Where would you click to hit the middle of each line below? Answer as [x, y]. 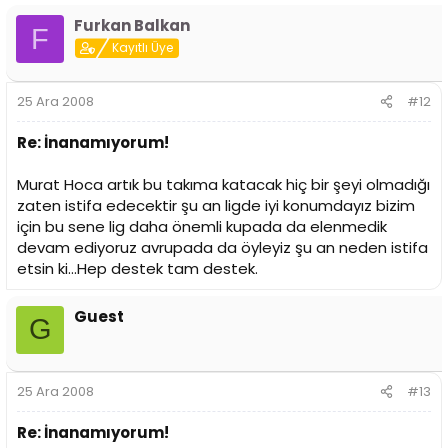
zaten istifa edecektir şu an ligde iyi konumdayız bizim [216, 205]
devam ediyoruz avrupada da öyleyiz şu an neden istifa [222, 247]
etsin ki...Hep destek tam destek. [137, 268]
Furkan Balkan [132, 26]
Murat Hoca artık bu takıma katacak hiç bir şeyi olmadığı [223, 184]
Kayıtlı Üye [143, 48]
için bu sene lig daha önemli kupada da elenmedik [202, 226]
